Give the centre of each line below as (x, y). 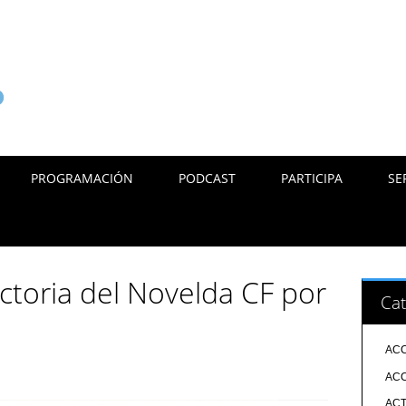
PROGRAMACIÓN (82, 178)
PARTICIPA (312, 178)
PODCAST (208, 178)
